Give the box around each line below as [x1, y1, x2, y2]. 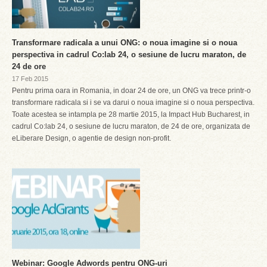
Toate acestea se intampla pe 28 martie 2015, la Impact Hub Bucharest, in [12, 110, 250, 119]
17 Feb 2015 [12, 75, 48, 82]
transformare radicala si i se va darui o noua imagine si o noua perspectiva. [12, 98, 254, 107]
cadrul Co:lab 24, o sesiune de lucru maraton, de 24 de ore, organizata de [12, 122, 250, 131]
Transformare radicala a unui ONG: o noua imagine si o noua [12, 38, 237, 47]
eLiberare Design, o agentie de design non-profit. [12, 134, 171, 142]
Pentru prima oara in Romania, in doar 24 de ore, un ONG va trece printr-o [12, 86, 251, 95]
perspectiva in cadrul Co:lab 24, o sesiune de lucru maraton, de [12, 50, 246, 59]
